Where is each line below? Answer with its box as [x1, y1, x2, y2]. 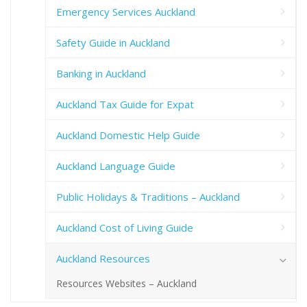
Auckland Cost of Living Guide [56, 221, 193, 235]
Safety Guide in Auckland [56, 36, 170, 50]
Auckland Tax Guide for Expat [56, 97, 194, 112]
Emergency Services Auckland [56, 5, 195, 19]
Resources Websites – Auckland [56, 277, 197, 291]
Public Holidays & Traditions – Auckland [56, 190, 240, 204]
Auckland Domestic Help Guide [56, 128, 200, 143]
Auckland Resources [56, 251, 150, 266]
